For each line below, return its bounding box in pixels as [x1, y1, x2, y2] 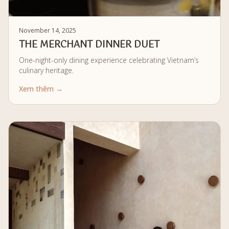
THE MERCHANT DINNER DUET [19, 37, 159, 53]
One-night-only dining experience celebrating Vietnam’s [19, 55, 199, 65]
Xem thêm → [19, 84, 63, 94]
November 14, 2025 [19, 26, 76, 35]
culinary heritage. [19, 65, 74, 76]
